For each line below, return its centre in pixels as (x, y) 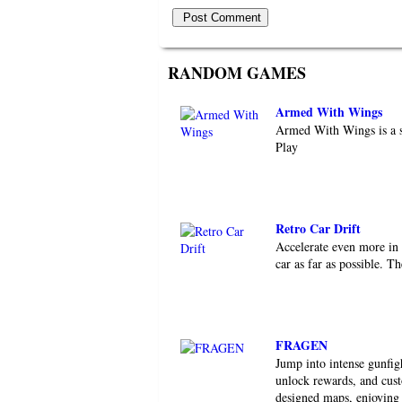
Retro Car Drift (318, 228)
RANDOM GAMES (237, 73)
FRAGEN (301, 345)
